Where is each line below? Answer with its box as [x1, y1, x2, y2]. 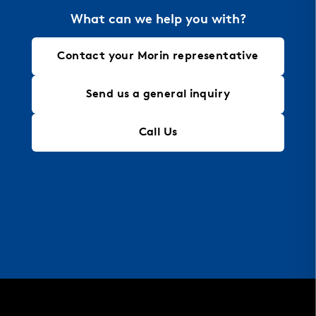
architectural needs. [18, 13, 129, 27]
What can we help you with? [70, 13, 246, 28]
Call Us [138, 127, 178, 139]
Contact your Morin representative [57, 51, 259, 63]
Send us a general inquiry [85, 89, 231, 101]
